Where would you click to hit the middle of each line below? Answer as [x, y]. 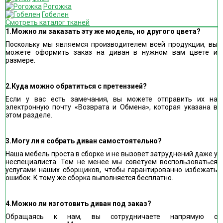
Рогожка [57, 6]
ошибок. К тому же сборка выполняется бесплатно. [89, 178]
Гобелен [55, 14]
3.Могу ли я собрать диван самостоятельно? [84, 141]
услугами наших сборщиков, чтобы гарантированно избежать [111, 170]
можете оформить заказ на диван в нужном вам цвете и [111, 52]
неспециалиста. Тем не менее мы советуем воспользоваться [111, 162]
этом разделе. [29, 115]
